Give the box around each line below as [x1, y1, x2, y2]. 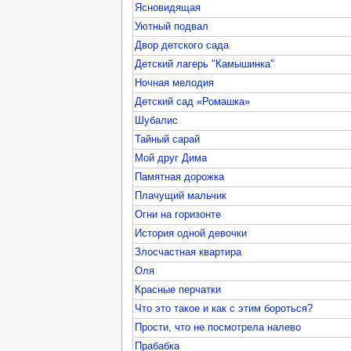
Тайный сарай [135, 133, 201, 145]
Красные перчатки [135, 284, 222, 295]
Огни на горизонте [135, 208, 222, 220]
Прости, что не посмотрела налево [135, 321, 302, 333]
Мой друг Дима [135, 152, 208, 164]
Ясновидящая [135, 2, 201, 13]
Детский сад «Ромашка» [135, 96, 251, 107]
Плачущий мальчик [135, 190, 227, 201]
